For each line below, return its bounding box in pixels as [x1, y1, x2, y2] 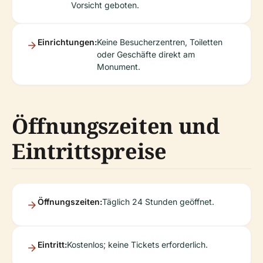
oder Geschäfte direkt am [97, 49, 195, 59]
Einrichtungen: [38, 37, 97, 47]
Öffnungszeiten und [12, 112, 220, 140]
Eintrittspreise [12, 137, 167, 166]
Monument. [97, 62, 140, 72]
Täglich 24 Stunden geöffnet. [102, 197, 214, 207]
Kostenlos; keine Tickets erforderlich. [67, 240, 208, 249]
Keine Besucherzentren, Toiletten [97, 37, 222, 47]
